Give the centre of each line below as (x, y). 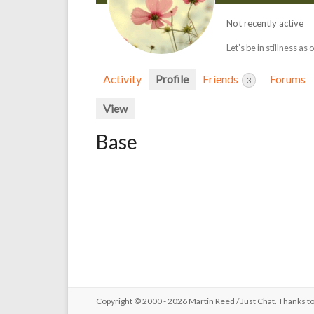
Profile (172, 79)
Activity (122, 79)
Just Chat (258, 301)
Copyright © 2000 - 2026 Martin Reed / (168, 301)
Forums (288, 79)
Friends (221, 79)
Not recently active (265, 23)
